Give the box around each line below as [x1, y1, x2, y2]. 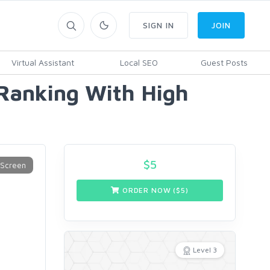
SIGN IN [143, 20, 174, 30]
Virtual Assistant [11, 57, 74, 67]
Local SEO [119, 57, 158, 67]
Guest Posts [200, 57, 248, 67]
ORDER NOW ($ [120, 186, 181, 195]
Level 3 [193, 245, 217, 254]
